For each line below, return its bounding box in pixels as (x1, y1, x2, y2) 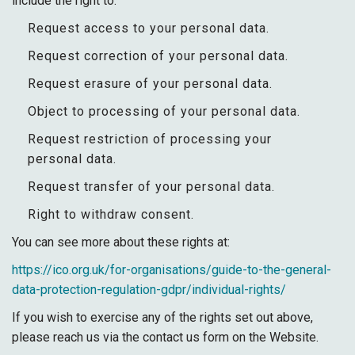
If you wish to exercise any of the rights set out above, (12, 310, 313, 325)
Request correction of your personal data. (28, 48, 288, 63)
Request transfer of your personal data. (28, 179, 275, 194)
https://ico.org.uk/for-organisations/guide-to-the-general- (12, 262, 331, 277)
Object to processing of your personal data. (28, 104, 300, 119)
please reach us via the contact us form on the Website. (12, 330, 319, 345)
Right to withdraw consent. (28, 207, 194, 222)
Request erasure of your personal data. (28, 76, 273, 91)
